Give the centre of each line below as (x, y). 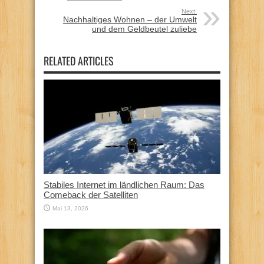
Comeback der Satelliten (91, 195)
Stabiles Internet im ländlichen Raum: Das (124, 185)
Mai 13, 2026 (70, 209)
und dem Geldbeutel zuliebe (144, 29)
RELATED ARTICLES (79, 61)
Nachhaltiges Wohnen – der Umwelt (130, 20)
